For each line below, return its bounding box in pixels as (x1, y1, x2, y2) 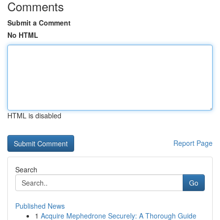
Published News (15, 201, 65, 211)
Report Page (173, 138, 213, 148)
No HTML (7, 30, 38, 40)
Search (15, 165, 37, 174)
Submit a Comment (7, 18, 71, 27)
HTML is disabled (7, 110, 61, 120)
